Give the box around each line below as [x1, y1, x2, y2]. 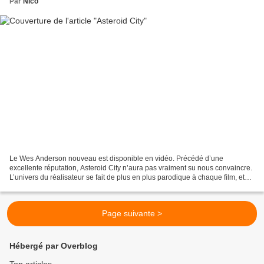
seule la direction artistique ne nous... [9, 183, 128, 192]
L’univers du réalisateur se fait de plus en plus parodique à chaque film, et [9, 173, 245, 182]
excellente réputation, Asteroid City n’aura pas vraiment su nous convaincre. [9, 164, 252, 173]
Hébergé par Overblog [9, 241, 98, 251]
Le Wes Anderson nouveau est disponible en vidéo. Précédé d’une [9, 154, 223, 163]
